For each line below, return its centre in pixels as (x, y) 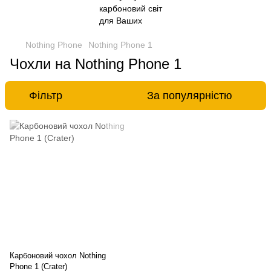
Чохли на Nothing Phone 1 (96, 64)
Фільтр (46, 96)
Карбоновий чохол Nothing (58, 256)
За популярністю (190, 96)
